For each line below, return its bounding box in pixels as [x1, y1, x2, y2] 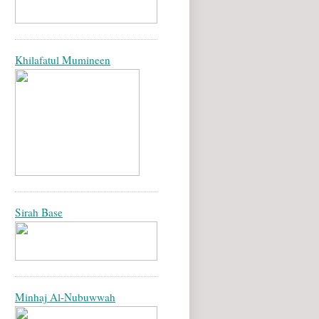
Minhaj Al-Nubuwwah [15, 290, 115, 305]
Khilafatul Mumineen [15, 53, 110, 68]
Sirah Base [15, 205, 63, 220]
